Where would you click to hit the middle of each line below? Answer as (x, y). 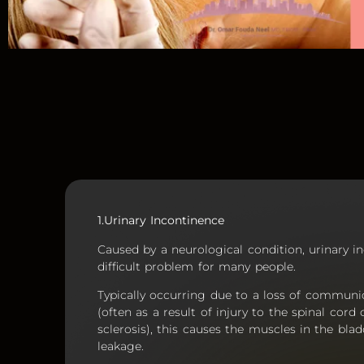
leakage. (121, 346)
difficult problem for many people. (197, 266)
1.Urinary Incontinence (161, 221)
